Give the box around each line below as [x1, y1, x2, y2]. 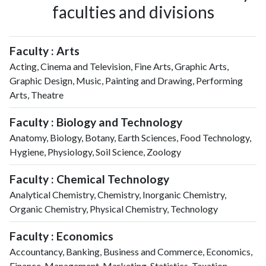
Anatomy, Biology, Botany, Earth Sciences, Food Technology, [9, 131, 251, 143]
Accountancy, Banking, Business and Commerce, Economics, [9, 245, 252, 257]
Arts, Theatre [9, 88, 64, 100]
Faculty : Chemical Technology [9, 172, 169, 186]
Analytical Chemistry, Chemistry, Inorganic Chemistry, [9, 188, 226, 200]
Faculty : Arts [9, 43, 80, 58]
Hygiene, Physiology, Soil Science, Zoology [9, 145, 181, 157]
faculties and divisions [52, 2, 214, 23]
